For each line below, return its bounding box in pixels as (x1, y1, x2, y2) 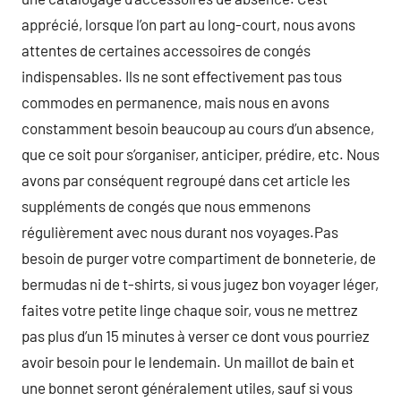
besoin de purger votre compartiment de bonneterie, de (21, 249, 376, 267)
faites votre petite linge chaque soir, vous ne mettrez (21, 301, 358, 319)
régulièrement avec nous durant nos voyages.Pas (21, 223, 338, 241)
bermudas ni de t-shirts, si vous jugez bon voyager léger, (21, 275, 379, 293)
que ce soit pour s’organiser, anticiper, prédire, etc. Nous (21, 145, 380, 163)
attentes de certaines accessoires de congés (21, 41, 311, 59)
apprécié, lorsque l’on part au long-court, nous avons (21, 15, 355, 33)
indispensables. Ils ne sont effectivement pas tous (21, 67, 342, 85)
